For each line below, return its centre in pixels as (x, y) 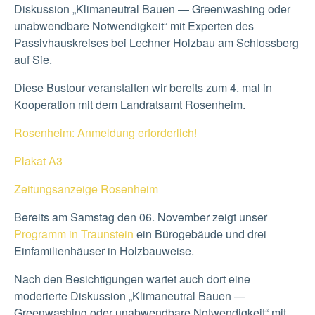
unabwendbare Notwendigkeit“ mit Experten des (134, 25)
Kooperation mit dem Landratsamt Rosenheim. (130, 104)
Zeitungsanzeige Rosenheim (86, 188)
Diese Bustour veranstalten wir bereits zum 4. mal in (143, 87)
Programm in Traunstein (74, 233)
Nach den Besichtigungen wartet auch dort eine (132, 278)
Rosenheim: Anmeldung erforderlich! (105, 132)
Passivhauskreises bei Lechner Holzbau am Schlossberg (156, 42)
